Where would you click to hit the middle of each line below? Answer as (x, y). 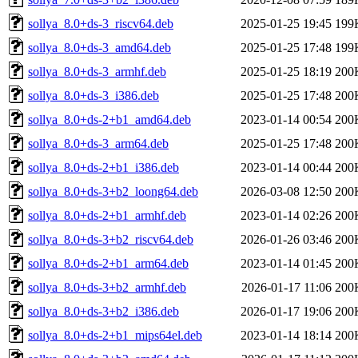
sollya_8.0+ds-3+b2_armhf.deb (107, 287)
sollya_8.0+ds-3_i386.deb (93, 95)
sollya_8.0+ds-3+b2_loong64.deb (113, 191)
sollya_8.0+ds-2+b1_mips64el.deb (115, 335)
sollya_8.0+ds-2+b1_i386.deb (103, 167)
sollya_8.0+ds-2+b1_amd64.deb (109, 119)
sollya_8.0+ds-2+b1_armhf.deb (107, 215)
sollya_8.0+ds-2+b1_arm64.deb (108, 263)
